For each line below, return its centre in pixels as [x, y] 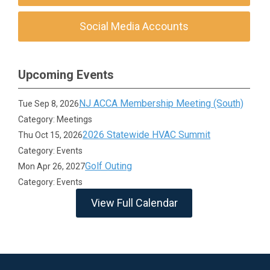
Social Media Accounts [134, 26]
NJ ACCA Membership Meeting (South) [162, 103]
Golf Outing [109, 166]
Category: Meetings [55, 119]
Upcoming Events [66, 75]
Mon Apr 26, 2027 [52, 166]
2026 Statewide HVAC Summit [147, 135]
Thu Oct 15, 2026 [51, 135]
